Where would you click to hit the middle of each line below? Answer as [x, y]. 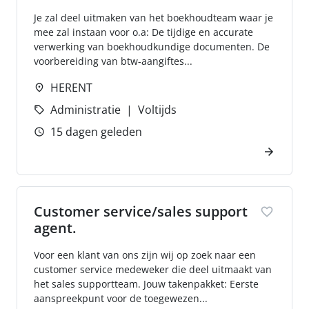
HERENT [71, 88]
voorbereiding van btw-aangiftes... [113, 61]
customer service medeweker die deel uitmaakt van [153, 269]
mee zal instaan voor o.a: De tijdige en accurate [143, 32]
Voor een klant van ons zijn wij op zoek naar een [145, 255]
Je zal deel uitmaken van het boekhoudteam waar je [153, 18]
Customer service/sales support [141, 211]
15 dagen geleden [96, 132]
